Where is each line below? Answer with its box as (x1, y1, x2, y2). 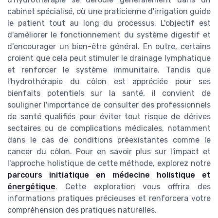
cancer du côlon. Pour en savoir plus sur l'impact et (7, 147, 211, 157)
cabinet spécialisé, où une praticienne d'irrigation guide (7, 7, 211, 17)
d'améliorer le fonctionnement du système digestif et (7, 30, 211, 40)
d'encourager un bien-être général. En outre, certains (7, 42, 211, 52)
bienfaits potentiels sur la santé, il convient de (7, 89, 211, 98)
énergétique (7, 182, 55, 192)
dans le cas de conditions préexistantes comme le (7, 135, 211, 145)
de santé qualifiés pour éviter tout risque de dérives (7, 112, 211, 122)
